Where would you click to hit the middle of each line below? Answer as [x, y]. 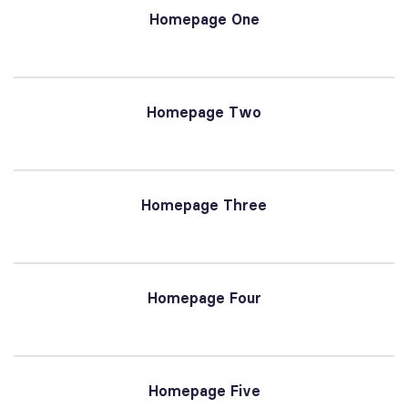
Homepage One [206, 19]
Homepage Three [206, 204]
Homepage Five [206, 390]
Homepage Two [206, 112]
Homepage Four [206, 297]
